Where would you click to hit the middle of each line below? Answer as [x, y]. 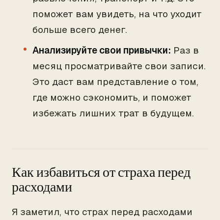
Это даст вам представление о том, [115, 82]
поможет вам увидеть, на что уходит [117, 14]
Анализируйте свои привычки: [102, 50]
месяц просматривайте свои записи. [119, 66]
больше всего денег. [80, 30]
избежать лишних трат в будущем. [113, 113]
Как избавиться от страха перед [101, 172]
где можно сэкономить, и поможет [112, 97]
